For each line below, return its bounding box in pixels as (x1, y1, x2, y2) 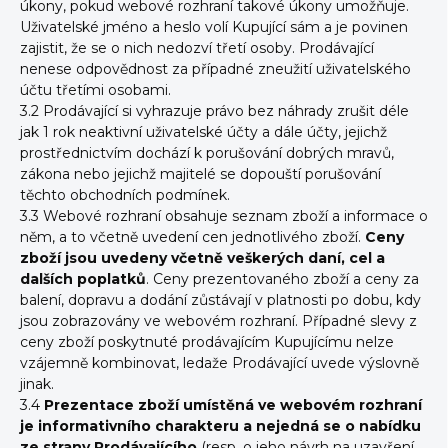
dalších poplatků (20, 270, 146, 288)
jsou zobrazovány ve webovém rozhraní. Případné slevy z (20, 312, 417, 330)
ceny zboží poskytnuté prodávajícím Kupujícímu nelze (20, 333, 394, 351)
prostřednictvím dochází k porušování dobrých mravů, (20, 144, 394, 162)
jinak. (20, 375, 54, 393)
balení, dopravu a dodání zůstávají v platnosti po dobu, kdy (20, 291, 421, 309)
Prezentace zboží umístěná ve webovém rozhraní (40, 396, 422, 414)
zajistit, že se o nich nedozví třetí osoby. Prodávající (20, 39, 374, 57)
